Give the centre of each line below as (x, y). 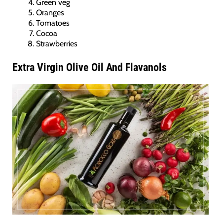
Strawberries (57, 43)
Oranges (50, 12)
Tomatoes (53, 22)
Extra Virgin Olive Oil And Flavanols (89, 67)
